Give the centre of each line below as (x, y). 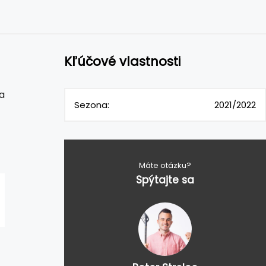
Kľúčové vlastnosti (122, 61)
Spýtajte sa (165, 180)
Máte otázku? (165, 165)
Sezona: (92, 105)
